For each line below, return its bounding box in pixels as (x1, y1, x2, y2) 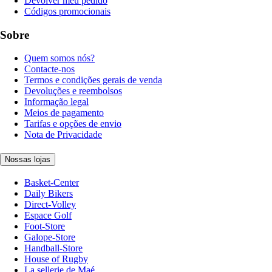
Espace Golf (24, 209, 72, 220)
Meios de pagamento (24, 107, 104, 118)
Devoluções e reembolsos (24, 86, 122, 97)
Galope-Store (24, 231, 75, 242)
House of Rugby (24, 253, 88, 264)
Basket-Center (24, 177, 79, 188)
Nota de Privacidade (24, 129, 102, 140)
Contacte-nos (24, 64, 75, 75)
